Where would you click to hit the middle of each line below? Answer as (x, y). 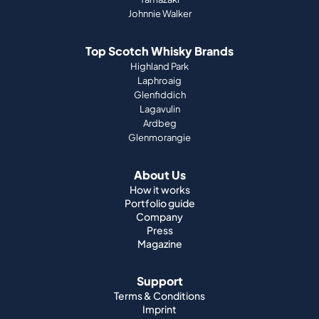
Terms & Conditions (159, 296)
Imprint (159, 309)
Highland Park (159, 66)
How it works (159, 189)
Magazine (159, 244)
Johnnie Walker (159, 14)
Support (159, 281)
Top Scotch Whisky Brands (159, 51)
